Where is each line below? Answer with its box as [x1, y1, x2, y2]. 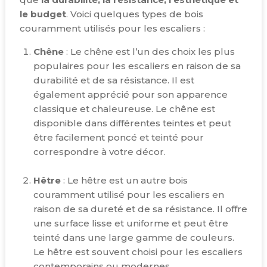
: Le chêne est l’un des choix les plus [63, 46, 235, 58]
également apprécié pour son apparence [33, 89, 228, 101]
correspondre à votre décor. [33, 146, 166, 158]
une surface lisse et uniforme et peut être [33, 218, 228, 229]
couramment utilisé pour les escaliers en [33, 189, 224, 201]
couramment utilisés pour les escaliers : [20, 23, 205, 35]
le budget [20, 8, 66, 20]
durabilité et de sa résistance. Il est [33, 74, 194, 86]
